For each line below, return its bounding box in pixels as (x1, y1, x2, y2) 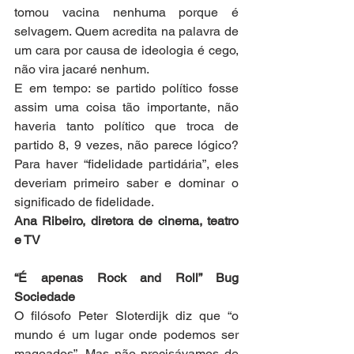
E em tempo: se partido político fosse (14, 80, 239, 96)
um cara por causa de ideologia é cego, (14, 42, 239, 58)
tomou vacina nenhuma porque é (14, 4, 239, 20)
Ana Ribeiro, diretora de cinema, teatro (14, 213, 239, 228)
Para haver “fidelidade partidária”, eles (14, 156, 239, 171)
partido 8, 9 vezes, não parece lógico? (14, 137, 239, 153)
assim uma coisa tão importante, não (14, 99, 239, 115)
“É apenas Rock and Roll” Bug (14, 269, 239, 285)
